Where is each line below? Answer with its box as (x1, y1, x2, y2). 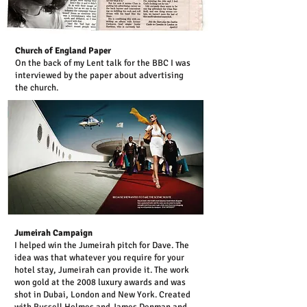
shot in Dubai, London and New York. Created (14, 289, 191, 300)
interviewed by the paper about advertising (15, 70, 184, 81)
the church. (15, 82, 58, 93)
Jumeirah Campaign (14, 228, 93, 238)
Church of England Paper (15, 45, 111, 56)
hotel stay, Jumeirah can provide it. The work (14, 265, 189, 275)
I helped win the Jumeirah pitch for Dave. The (14, 240, 189, 251)
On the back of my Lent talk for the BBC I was (15, 58, 191, 69)
